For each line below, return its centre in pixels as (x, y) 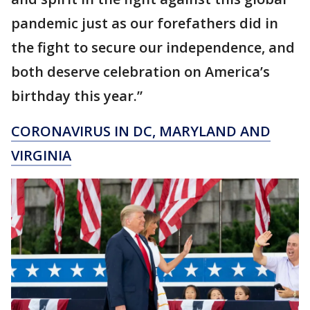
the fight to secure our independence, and (153, 47)
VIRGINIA (41, 155)
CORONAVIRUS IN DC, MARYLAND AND (141, 131)
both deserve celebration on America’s (140, 71)
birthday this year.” (77, 95)
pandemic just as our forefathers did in (145, 23)
